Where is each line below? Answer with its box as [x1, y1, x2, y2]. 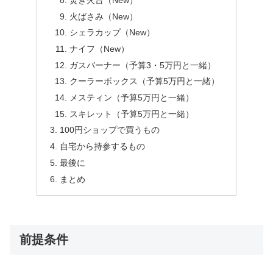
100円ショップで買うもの [60, 126, 160, 135]
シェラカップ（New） [69, 28, 155, 38]
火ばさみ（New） [69, 12, 138, 21]
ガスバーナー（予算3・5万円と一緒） [69, 60, 216, 70]
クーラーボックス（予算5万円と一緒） [69, 77, 220, 87]
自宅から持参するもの [60, 142, 146, 152]
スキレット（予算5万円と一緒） [69, 109, 194, 119]
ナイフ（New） [69, 44, 130, 54]
